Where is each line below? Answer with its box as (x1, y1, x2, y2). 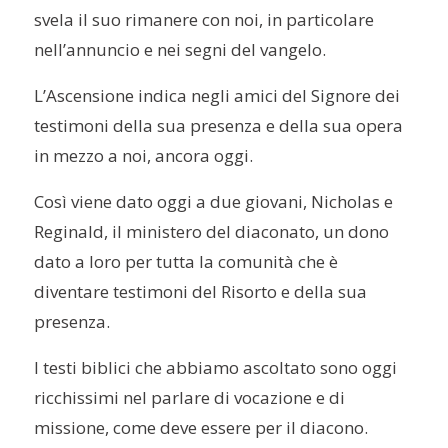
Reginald (34, 220, 105, 244)
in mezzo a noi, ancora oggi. (34, 144, 254, 168)
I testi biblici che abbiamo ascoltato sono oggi (34, 356, 398, 380)
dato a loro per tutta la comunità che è (34, 250, 339, 274)
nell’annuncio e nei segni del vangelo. (34, 38, 327, 62)
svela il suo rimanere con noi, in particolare (34, 8, 375, 32)
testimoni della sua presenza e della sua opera (34, 114, 404, 138)
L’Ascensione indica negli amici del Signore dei (34, 84, 401, 108)
